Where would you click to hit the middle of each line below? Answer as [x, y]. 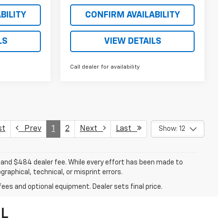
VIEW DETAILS [132, 42]
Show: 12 [172, 129]
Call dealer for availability [105, 67]
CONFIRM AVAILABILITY [132, 15]
